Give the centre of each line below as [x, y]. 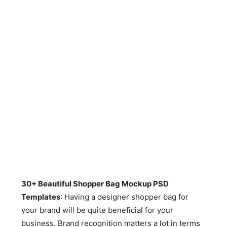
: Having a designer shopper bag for [125, 197]
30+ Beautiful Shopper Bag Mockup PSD [95, 184]
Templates [41, 197]
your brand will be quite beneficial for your [98, 210]
